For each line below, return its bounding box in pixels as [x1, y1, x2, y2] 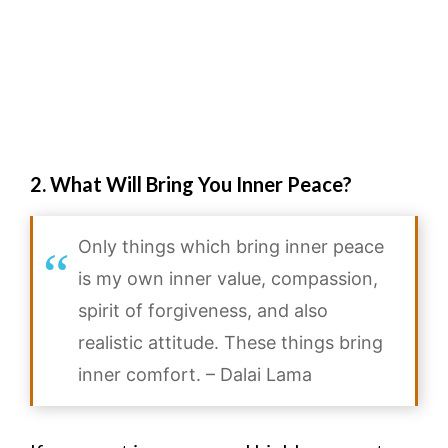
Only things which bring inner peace [78, 236, 384, 258]
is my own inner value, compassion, [78, 268, 378, 290]
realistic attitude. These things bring [78, 332, 383, 354]
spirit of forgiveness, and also [78, 300, 328, 322]
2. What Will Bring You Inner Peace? [30, 172, 352, 197]
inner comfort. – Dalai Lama [78, 364, 312, 386]
